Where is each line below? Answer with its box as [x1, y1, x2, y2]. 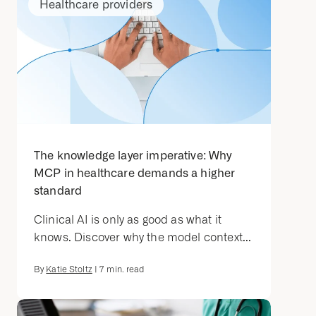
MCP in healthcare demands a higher [34, 166, 236, 181]
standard [34, 184, 83, 198]
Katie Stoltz [46, 265, 92, 275]
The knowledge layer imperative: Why [34, 149, 232, 163]
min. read [104, 265, 145, 275]
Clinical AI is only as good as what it [34, 213, 222, 227]
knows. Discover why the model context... [34, 231, 252, 245]
